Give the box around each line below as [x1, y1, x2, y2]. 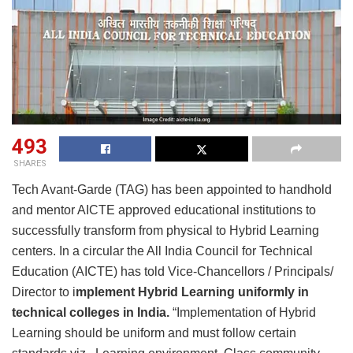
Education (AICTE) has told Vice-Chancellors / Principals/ [12, 265, 333, 279]
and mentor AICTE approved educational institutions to [12, 203, 316, 217]
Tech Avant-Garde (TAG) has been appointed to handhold [12, 183, 332, 197]
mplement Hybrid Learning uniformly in [76, 285, 309, 299]
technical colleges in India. [12, 306, 169, 320]
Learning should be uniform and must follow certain [12, 326, 296, 340]
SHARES [13, 158, 46, 169]
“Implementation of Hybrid [169, 306, 316, 320]
